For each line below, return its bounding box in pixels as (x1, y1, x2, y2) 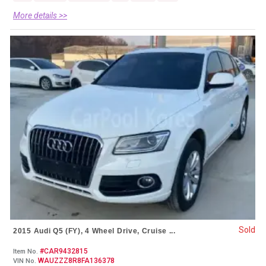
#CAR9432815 (38, 247, 88, 256)
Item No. (13, 248, 38, 256)
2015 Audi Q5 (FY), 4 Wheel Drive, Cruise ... (13, 227, 176, 236)
